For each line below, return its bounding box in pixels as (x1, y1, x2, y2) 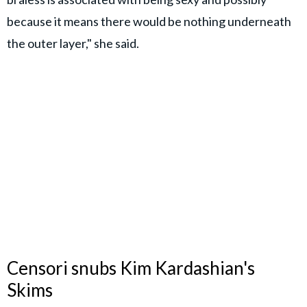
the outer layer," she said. (7, 35, 141, 51)
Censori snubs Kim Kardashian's (7, 257, 255, 280)
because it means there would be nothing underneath (7, 13, 291, 29)
